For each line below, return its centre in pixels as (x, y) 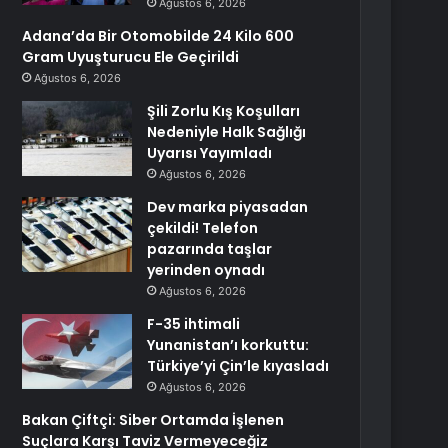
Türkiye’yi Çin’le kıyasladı (238, 366)
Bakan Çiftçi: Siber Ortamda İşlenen (153, 420)
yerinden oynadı (206, 270)
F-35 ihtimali (194, 324)
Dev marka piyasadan (228, 207)
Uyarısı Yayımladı (210, 153)
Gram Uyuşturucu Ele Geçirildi (131, 57)
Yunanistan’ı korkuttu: (228, 345)
